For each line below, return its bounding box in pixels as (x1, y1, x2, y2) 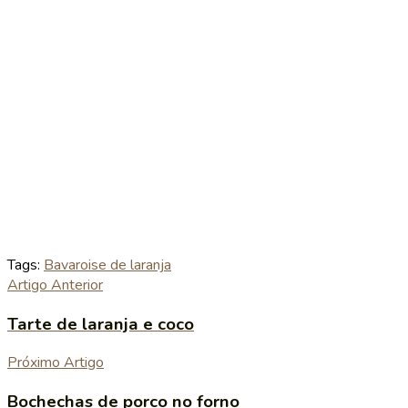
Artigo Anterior (7, 274, 103, 295)
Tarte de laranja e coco (7, 311, 194, 336)
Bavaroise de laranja (44, 254, 171, 275)
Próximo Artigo (7, 352, 104, 373)
